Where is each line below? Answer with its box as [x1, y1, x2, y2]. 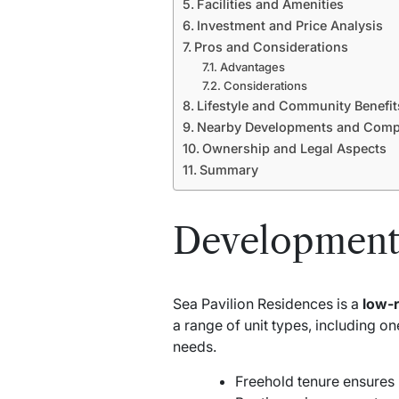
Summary [199, 162, 258, 178]
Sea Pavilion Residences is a [172, 294, 362, 313]
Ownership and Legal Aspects [201, 141, 387, 157]
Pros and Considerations [193, 39, 348, 55]
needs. [172, 337, 216, 355]
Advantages [220, 60, 286, 75]
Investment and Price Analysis [196, 18, 383, 34]
